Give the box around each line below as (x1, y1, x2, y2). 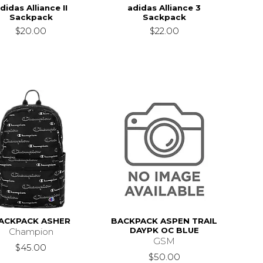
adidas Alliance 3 (127, 2, 201, 12)
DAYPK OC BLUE (129, 225, 199, 235)
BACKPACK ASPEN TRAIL (111, 215, 218, 225)
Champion (8, 225, 53, 237)
